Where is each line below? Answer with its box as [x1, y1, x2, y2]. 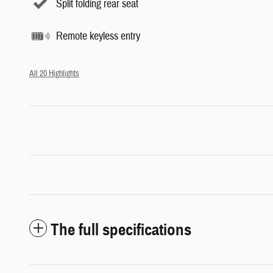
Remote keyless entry [56, 29, 140, 43]
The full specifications [51, 219, 191, 241]
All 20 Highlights [29, 68, 79, 79]
